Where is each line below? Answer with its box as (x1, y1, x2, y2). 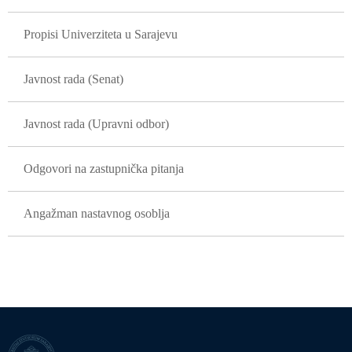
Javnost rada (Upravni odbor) (24, 117, 169, 130)
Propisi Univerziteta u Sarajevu (24, 27, 178, 41)
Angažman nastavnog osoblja (24, 207, 170, 220)
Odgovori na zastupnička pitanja (24, 162, 184, 175)
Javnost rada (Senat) (24, 72, 123, 86)
